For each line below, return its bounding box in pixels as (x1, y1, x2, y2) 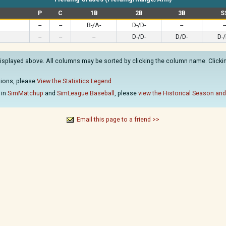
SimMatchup (8, 89, 43, 97)
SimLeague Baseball (57, 89, 115, 97)
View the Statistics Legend (37, 77, 111, 85)
